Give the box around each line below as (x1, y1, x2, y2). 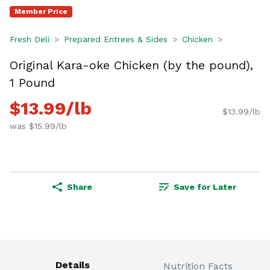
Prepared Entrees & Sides (64, 34, 168, 44)
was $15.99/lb (10, 121, 67, 131)
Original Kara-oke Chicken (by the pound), (10, 57, 253, 72)
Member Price (14, 7, 67, 16)
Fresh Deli (10, 34, 49, 44)
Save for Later (174, 182, 236, 192)
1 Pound (10, 75, 55, 90)
